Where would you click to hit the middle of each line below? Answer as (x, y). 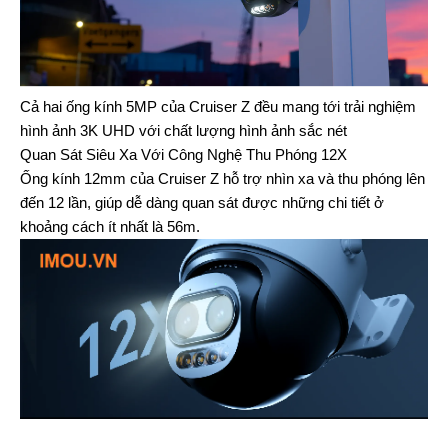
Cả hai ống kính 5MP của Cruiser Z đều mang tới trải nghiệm (218, 106)
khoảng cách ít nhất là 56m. (110, 226)
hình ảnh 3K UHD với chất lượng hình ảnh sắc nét (183, 130)
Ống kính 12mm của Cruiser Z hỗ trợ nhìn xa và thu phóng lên (222, 178)
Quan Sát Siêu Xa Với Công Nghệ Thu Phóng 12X (183, 154)
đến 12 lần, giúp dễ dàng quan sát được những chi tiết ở (202, 202)
